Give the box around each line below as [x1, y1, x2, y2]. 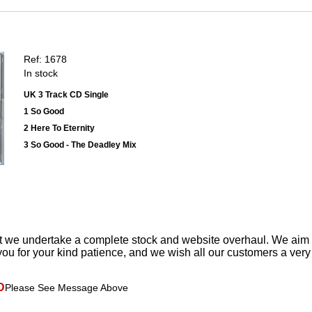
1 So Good [24, 107, 64, 117]
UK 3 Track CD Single [24, 90, 109, 100]
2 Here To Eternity [24, 123, 95, 134]
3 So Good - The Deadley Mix [24, 140, 136, 150]
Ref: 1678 [24, 54, 67, 65]
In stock [24, 68, 58, 79]
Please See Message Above [5, 282, 128, 294]
